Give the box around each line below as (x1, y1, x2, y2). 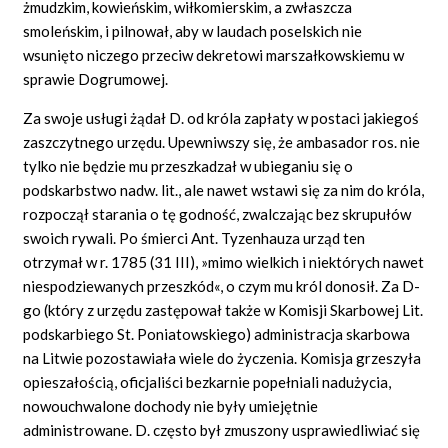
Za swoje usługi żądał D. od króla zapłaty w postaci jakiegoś (23, 108, 420, 127)
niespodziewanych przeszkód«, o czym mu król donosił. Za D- (23, 276, 421, 295)
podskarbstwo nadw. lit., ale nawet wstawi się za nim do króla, (23, 180, 425, 199)
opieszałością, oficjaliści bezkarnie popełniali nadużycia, (23, 372, 392, 391)
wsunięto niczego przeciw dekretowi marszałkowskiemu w (23, 45, 405, 64)
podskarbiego (23, 324, 118, 343)
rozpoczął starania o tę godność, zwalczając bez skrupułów (23, 204, 412, 223)
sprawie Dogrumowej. (23, 69, 169, 88)
